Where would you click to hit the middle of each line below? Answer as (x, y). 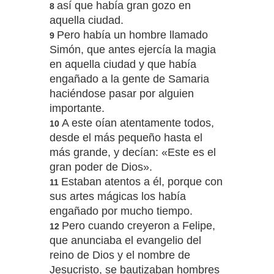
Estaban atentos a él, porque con (142, 182)
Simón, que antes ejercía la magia (132, 50)
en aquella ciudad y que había (123, 65)
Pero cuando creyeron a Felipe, (138, 226)
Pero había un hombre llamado (132, 35)
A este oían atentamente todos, (138, 123)
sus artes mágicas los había (117, 197)
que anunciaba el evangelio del (125, 241)
